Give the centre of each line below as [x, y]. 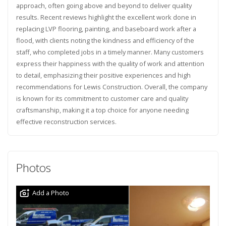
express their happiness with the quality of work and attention [110, 63]
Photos [33, 168]
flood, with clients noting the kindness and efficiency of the [105, 40]
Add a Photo [50, 193]
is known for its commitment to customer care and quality [102, 98]
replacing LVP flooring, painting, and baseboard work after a [106, 29]
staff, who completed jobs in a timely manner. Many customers [110, 52]
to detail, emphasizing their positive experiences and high [103, 75]
